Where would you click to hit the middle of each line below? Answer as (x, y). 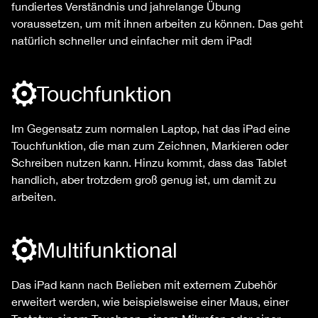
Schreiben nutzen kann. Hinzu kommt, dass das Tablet (149, 162)
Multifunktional (107, 249)
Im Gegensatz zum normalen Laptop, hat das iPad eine (151, 128)
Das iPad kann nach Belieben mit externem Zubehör (144, 284)
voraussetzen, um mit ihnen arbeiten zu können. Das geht (157, 23)
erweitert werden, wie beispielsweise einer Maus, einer (150, 301)
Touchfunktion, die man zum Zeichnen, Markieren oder (150, 145)
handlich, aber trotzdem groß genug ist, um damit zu (144, 179)
